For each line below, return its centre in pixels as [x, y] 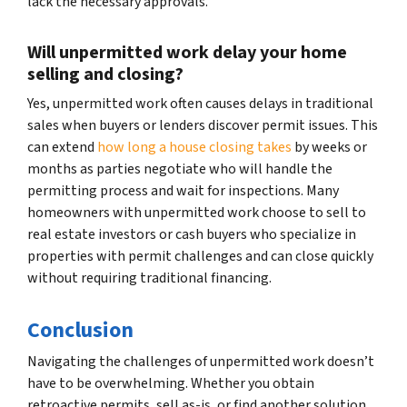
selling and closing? [105, 74]
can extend [61, 147]
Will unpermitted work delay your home [187, 52]
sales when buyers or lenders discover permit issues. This [203, 125]
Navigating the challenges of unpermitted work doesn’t [201, 361]
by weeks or [329, 147]
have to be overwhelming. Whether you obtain [171, 383]
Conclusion [80, 330]
